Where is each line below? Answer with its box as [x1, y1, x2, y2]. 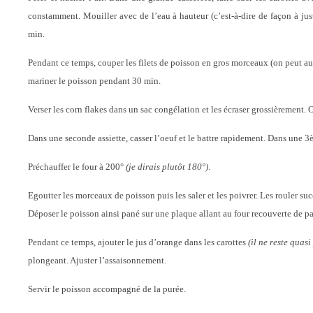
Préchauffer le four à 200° [28, 161, 126, 172]
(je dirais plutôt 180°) [126, 161, 208, 172]
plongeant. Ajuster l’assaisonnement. [28, 255, 166, 265]
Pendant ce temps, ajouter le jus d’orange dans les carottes [28, 237, 248, 247]
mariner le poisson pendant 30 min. [28, 75, 161, 86]
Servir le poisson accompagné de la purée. [28, 284, 186, 294]
